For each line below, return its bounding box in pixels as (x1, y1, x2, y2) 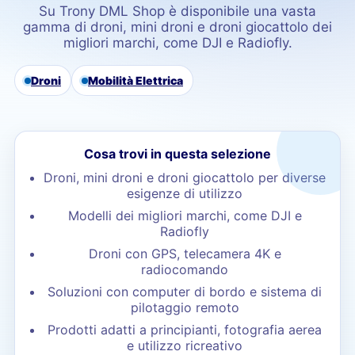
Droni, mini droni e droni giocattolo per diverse (44, 170, 326, 185)
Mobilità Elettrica (88, 74, 183, 87)
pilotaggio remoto (130, 300, 239, 315)
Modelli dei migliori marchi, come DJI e (67, 208, 302, 223)
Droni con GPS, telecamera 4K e (88, 246, 281, 261)
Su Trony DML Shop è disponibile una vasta (39, 3, 316, 19)
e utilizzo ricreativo (127, 338, 242, 353)
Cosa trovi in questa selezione (84, 146, 271, 162)
